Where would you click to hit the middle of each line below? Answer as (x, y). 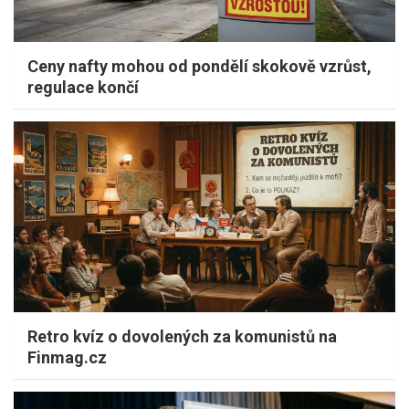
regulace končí (83, 87)
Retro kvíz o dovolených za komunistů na (182, 336)
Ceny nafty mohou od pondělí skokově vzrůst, (199, 66)
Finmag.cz (67, 357)
